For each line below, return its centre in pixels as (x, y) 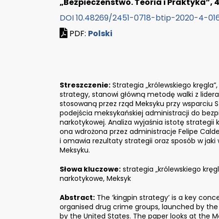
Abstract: (77, 197)
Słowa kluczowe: (90, 169)
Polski (100, 33)
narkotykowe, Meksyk (95, 178)
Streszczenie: (85, 85)
